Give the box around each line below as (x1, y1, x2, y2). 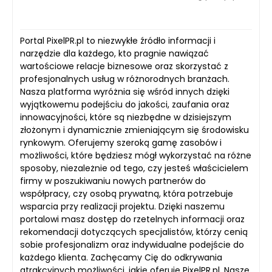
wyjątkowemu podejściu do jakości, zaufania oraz (20, 98, 229, 110)
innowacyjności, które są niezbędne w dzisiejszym (20, 110, 231, 123)
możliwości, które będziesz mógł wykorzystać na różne (20, 149, 251, 161)
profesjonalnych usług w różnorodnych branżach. (20, 72, 229, 85)
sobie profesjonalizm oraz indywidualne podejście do (20, 238, 244, 251)
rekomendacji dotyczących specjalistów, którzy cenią (20, 225, 248, 238)
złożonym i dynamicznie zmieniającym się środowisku (20, 123, 249, 136)
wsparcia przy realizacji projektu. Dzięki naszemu (20, 200, 225, 212)
